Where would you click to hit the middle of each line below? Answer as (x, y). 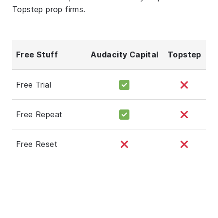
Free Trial (34, 84)
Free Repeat (39, 114)
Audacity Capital (125, 54)
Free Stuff (37, 54)
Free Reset (37, 144)
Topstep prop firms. (49, 9)
